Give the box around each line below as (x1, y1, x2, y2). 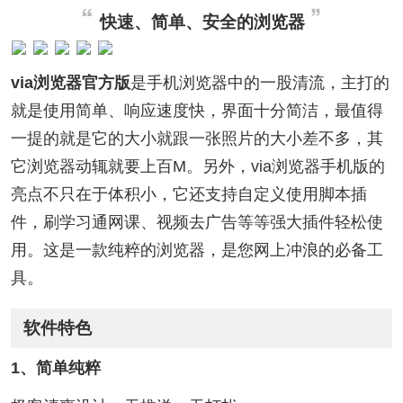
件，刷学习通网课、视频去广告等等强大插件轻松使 (10, 212, 383, 231)
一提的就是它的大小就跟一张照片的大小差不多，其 (10, 129, 383, 148)
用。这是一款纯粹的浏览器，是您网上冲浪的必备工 (10, 240, 383, 259)
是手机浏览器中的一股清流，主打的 (130, 73, 390, 92)
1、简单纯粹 (10, 359, 101, 378)
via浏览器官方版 (10, 73, 130, 92)
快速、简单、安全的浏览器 (99, 13, 305, 32)
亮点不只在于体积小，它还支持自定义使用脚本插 (10, 184, 367, 203)
